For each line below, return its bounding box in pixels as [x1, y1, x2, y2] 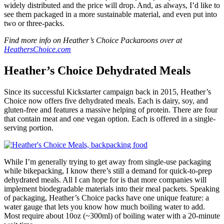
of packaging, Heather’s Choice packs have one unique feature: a [4, 193, 209, 202]
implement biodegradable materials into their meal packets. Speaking [4, 184, 219, 193]
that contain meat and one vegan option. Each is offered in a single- [4, 114, 215, 123]
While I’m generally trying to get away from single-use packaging [4, 157, 211, 166]
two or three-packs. [4, 18, 64, 27]
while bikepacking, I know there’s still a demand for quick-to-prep [4, 166, 212, 175]
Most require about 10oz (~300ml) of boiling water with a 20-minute [4, 211, 220, 220]
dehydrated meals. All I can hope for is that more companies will [4, 175, 206, 184]
